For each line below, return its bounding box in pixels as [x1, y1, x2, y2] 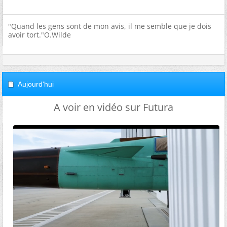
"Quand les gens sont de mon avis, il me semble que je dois [8, 21, 211, 31]
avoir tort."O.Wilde [8, 30, 71, 40]
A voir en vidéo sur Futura [54, 100, 173, 114]
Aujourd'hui [18, 80, 54, 88]
